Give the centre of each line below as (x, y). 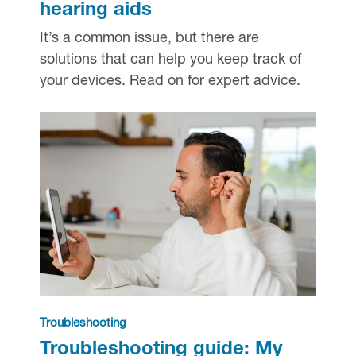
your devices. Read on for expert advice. (170, 81)
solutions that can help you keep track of (170, 60)
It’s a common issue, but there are (149, 39)
